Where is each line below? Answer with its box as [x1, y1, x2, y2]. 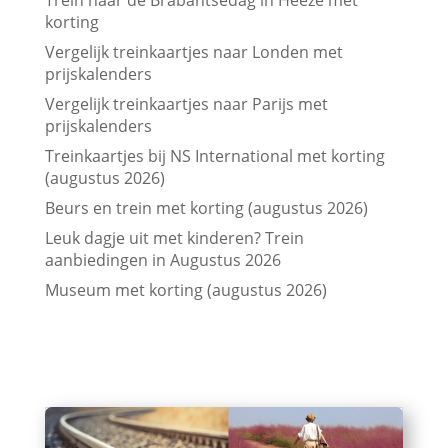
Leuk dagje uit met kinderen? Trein [44, 227, 304, 250]
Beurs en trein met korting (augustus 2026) [44, 197, 368, 220]
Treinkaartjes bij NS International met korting [44, 145, 385, 168]
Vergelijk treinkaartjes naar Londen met [44, 41, 343, 64]
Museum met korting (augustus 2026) [44, 279, 327, 302]
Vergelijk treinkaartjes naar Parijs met [44, 93, 328, 116]
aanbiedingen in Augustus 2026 [44, 249, 281, 272]
